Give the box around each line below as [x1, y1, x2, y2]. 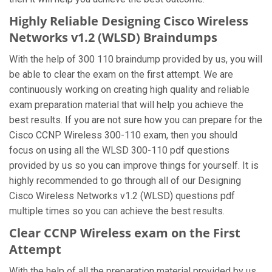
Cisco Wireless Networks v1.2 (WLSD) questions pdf [9, 190, 235, 202]
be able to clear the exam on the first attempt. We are [9, 69, 233, 80]
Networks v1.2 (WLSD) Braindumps [9, 29, 217, 46]
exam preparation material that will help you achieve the [9, 99, 243, 110]
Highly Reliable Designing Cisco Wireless [9, 13, 248, 29]
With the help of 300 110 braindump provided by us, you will [9, 53, 262, 65]
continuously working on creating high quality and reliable [9, 84, 250, 95]
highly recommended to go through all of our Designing [9, 175, 241, 186]
